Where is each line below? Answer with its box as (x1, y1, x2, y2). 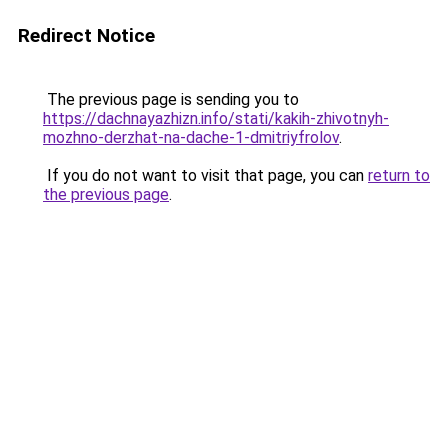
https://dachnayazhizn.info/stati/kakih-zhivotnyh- (43, 109, 389, 128)
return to (368, 166, 430, 185)
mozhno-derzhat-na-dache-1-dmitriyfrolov (43, 128, 339, 147)
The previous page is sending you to (43, 90, 299, 109)
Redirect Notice (18, 24, 155, 47)
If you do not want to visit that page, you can (43, 166, 368, 185)
